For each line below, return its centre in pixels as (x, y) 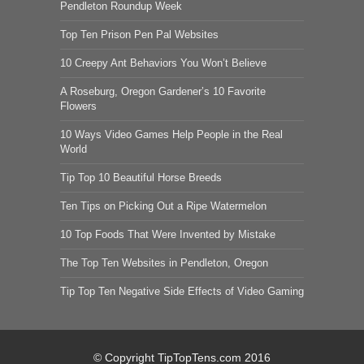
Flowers (78, 106)
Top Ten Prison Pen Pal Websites (139, 34)
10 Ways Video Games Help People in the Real (171, 134)
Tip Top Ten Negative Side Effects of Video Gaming (182, 291)
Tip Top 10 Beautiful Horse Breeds (141, 177)
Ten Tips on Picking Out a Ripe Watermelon (163, 206)
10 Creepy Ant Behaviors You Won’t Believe (163, 63)
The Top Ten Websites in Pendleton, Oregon (164, 262)
